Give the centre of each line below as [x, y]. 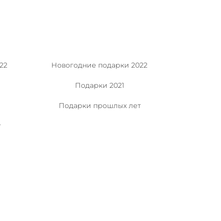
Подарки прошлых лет [99, 105]
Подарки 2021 [99, 85]
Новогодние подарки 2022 [100, 65]
